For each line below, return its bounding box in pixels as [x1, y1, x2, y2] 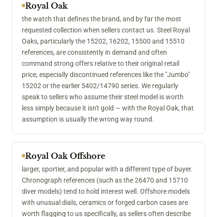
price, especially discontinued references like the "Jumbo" [22, 70, 190, 78]
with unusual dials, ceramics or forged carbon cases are [22, 198, 188, 206]
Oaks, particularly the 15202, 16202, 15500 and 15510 [22, 37, 185, 45]
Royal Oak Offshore [25, 151, 105, 161]
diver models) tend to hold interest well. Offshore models [22, 187, 190, 195]
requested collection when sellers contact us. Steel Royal [22, 26, 190, 34]
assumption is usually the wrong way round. [22, 115, 154, 123]
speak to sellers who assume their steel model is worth [22, 93, 184, 101]
